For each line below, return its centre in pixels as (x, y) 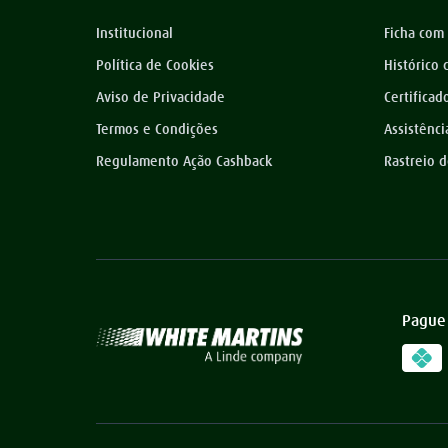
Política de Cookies (155, 65)
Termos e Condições (157, 129)
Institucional (134, 33)
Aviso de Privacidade (160, 97)
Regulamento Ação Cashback (184, 161)
